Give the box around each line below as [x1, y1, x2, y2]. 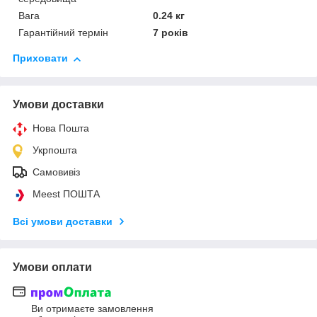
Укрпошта [33, 144, 77, 156]
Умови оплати [13, 261, 92, 274]
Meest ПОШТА [33, 188, 100, 200]
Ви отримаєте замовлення [31, 302, 154, 314]
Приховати [13, 52, 68, 64]
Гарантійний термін [18, 27, 108, 39]
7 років [153, 27, 189, 39]
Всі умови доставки [13, 216, 113, 228]
